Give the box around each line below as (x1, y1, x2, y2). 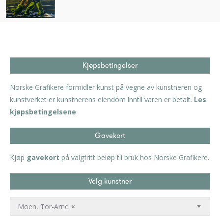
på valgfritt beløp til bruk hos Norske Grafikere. (59, 153, 209, 163)
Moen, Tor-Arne (18, 201, 69, 211)
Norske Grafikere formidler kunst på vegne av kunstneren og (10, 82, 202, 92)
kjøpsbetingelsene (10, 107, 76, 117)
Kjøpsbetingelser (82, 60, 137, 71)
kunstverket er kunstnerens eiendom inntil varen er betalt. (10, 95, 194, 105)
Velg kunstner (88, 176, 132, 187)
